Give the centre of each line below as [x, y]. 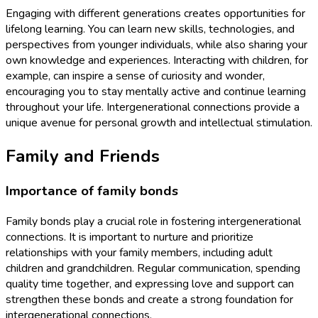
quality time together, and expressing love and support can [150, 284]
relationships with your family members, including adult [139, 252]
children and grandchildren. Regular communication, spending [153, 268]
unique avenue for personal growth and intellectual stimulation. [159, 123]
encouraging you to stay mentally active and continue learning [156, 92]
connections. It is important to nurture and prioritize [130, 237]
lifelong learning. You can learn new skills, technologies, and [150, 29]
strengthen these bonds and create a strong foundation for [149, 299]
